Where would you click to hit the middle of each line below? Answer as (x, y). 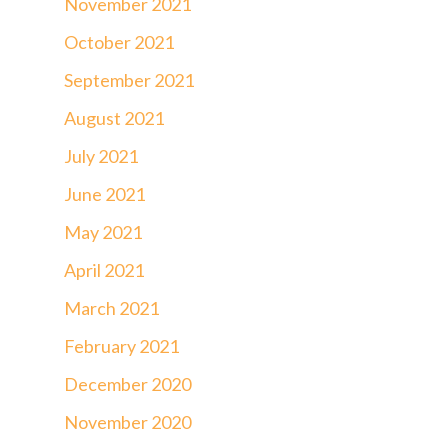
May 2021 (103, 231)
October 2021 (119, 41)
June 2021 (104, 193)
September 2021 (129, 79)
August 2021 (114, 117)
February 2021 (121, 345)
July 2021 (101, 155)
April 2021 (104, 269)
